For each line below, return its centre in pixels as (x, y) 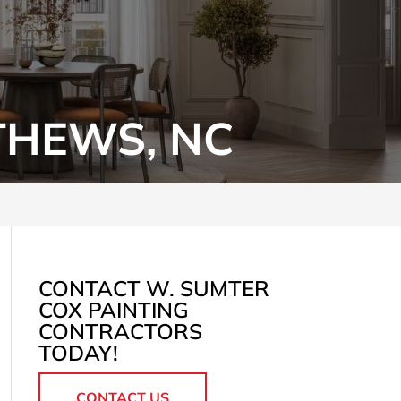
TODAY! (78, 353)
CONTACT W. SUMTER (154, 288)
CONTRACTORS (120, 331)
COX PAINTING (113, 310)
